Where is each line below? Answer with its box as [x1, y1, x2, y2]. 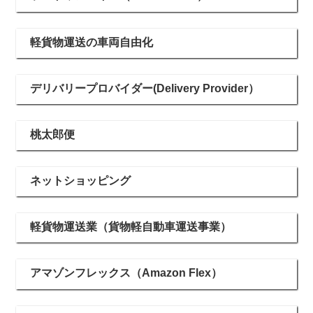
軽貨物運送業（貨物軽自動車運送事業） [30, 221, 231, 233]
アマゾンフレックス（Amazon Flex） [30, 267, 222, 279]
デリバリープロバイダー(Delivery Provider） [30, 82, 259, 94]
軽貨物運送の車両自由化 [30, 36, 153, 48]
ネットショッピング [30, 175, 131, 187]
